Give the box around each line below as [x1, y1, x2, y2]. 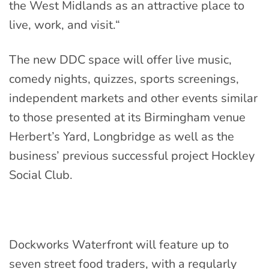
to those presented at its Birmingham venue [9, 109, 246, 126]
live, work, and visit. [9, 17, 115, 34]
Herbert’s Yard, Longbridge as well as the [9, 128, 234, 145]
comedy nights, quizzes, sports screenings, [9, 71, 239, 88]
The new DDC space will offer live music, [9, 52, 232, 68]
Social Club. [9, 167, 73, 184]
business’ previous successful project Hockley [9, 148, 255, 165]
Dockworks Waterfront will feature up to [9, 237, 229, 253]
